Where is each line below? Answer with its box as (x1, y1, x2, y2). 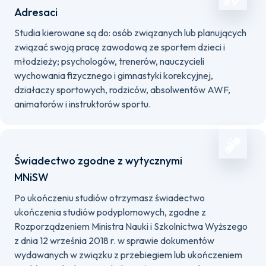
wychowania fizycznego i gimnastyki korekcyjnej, (14, 69, 213, 81)
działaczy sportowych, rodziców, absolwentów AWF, (14, 84, 230, 96)
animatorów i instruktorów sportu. (14, 98, 151, 110)
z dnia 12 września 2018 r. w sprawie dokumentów (14, 235, 214, 246)
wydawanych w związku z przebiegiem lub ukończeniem (14, 249, 242, 261)
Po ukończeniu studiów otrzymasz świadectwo (14, 192, 205, 204)
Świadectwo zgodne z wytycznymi (14, 154, 182, 167)
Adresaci (14, 5, 58, 19)
